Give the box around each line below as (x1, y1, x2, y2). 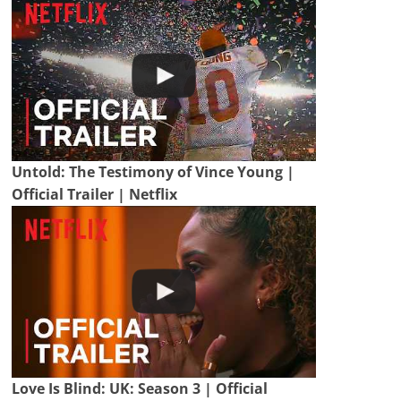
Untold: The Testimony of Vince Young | (12, 162, 295, 183)
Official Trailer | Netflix (12, 184, 178, 205)
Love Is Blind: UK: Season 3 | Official (12, 378, 269, 398)
